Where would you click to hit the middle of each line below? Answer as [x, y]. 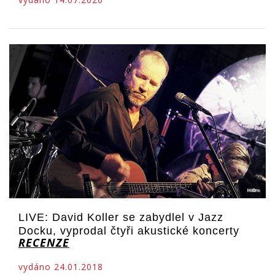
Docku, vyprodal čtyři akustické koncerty [129, 231]
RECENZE [44, 243]
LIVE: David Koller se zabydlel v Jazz [121, 218]
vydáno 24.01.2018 [61, 267]
